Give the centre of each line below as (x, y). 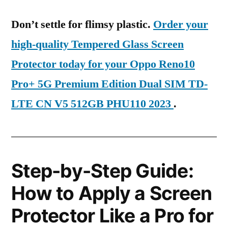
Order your (181, 24)
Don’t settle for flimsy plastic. (82, 24)
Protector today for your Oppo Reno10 (103, 64)
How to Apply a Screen (112, 193)
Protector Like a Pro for (112, 216)
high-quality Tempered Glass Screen (97, 44)
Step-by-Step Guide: (102, 171)
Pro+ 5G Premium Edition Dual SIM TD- (109, 84)
